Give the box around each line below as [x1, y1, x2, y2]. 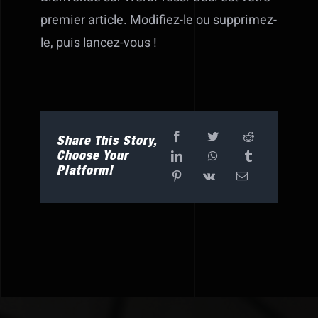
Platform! [56, 165, 114, 178]
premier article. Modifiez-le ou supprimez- [40, 10, 278, 30]
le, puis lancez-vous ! [40, 33, 158, 53]
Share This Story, [56, 135, 157, 148]
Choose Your [56, 150, 128, 163]
